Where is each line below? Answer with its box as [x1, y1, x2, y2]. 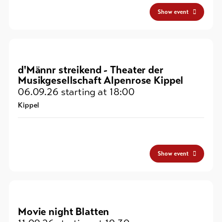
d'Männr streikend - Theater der [18, 63, 164, 77]
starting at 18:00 [58, 85, 135, 99]
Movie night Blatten [18, 205, 110, 219]
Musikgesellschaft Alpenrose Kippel [18, 74, 184, 87]
